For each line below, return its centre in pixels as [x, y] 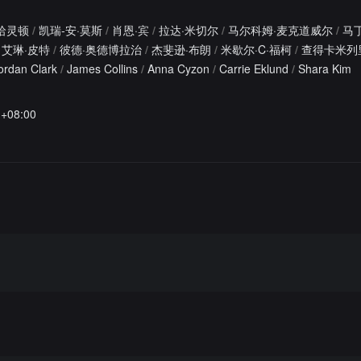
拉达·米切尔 [189, 30]
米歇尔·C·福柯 [256, 49]
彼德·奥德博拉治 [101, 49]
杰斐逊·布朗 [181, 49]
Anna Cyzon [178, 68]
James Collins [102, 68]
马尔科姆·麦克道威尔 [280, 30]
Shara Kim [325, 68]
